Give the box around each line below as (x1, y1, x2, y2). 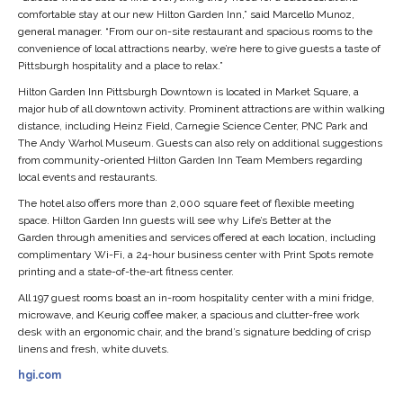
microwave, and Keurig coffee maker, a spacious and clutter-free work (17, 308, 360, 321)
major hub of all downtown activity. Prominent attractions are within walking (17, 102, 385, 115)
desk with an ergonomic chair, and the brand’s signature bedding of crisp (17, 325, 371, 338)
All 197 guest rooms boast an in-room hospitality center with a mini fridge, (17, 291, 374, 304)
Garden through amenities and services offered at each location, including (17, 230, 376, 244)
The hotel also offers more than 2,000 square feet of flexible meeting (17, 196, 354, 210)
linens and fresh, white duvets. (17, 342, 169, 355)
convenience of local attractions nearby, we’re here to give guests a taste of (17, 41, 381, 55)
